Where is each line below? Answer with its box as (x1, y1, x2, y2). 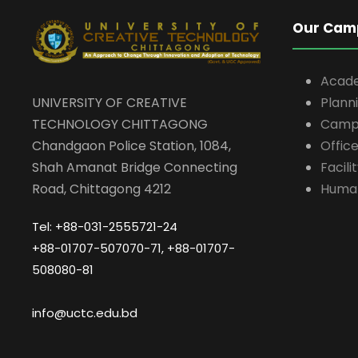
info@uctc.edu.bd (32, 304, 137, 321)
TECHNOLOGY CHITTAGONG (32, 114, 208, 133)
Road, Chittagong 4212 (32, 179, 171, 198)
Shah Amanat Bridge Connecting (32, 157, 237, 177)
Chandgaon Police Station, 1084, (32, 136, 231, 155)
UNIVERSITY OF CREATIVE (32, 93, 187, 112)
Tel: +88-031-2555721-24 (32, 217, 177, 235)
